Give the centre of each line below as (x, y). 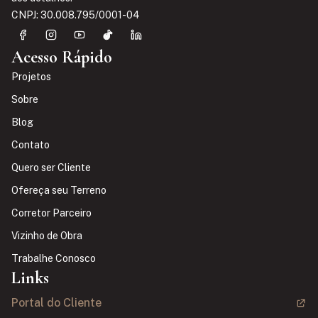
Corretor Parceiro (51, 213)
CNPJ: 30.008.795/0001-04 (76, 15)
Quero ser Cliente (51, 167)
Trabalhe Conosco (54, 258)
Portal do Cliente (56, 302)
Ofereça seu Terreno (59, 190)
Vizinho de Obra (47, 235)
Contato (31, 144)
